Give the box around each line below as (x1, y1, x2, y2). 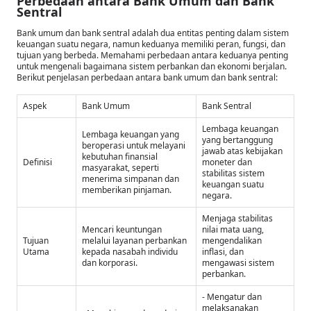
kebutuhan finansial (82, 151, 158, 163)
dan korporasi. (82, 257, 137, 269)
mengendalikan (202, 235, 262, 247)
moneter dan (202, 156, 252, 169)
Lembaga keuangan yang (82, 128, 179, 141)
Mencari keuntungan (82, 224, 162, 236)
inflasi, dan (202, 246, 244, 258)
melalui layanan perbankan (82, 235, 187, 247)
